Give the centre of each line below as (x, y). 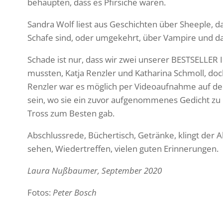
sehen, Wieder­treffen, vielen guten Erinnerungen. (123, 148)
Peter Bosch (74, 192)
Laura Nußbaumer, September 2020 (94, 170)
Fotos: (40, 192)
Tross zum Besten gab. (71, 113)
